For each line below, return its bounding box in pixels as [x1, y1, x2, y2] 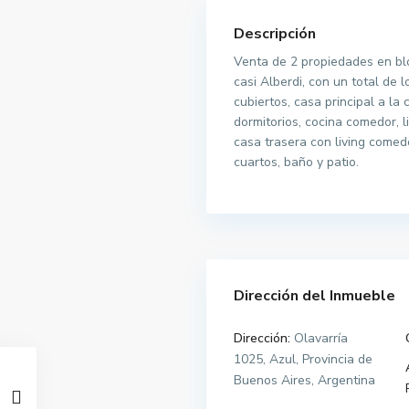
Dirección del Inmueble [234, 286, 395, 307]
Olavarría [290, 330, 348, 348]
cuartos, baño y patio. [234, 153, 359, 172]
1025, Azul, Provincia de [234, 351, 372, 369]
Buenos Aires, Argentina [234, 372, 375, 390]
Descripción [234, 24, 316, 45]
